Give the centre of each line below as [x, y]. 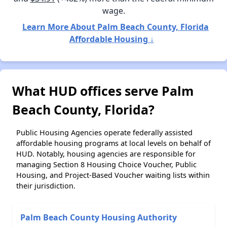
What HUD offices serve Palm [103, 90]
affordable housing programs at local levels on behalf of [113, 143]
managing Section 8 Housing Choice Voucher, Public [106, 164]
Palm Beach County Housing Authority [99, 217]
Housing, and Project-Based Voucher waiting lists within [113, 175]
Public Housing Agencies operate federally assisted [104, 132]
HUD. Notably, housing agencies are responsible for [106, 154]
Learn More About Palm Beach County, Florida [116, 27]
